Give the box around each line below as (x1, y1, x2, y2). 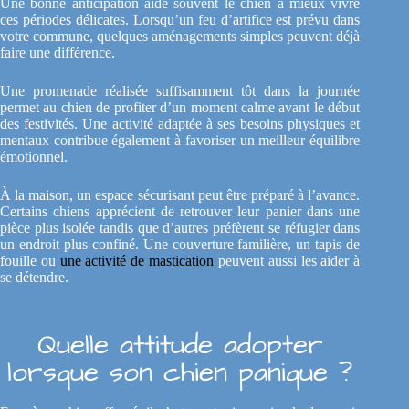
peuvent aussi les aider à (214, 253, 361, 269)
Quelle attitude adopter (37, 326, 323, 365)
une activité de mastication (59, 253, 215, 269)
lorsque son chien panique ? (7, 353, 353, 393)
